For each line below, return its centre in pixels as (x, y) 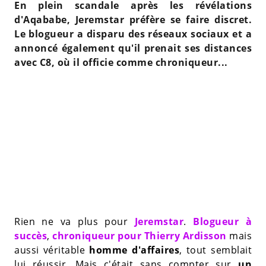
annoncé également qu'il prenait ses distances (133, 48)
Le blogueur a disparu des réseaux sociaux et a (133, 34)
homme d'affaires (132, 250)
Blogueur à (219, 221)
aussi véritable (50, 250)
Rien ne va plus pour (75, 221)
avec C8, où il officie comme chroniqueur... (121, 62)
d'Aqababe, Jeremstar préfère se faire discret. (133, 19)
